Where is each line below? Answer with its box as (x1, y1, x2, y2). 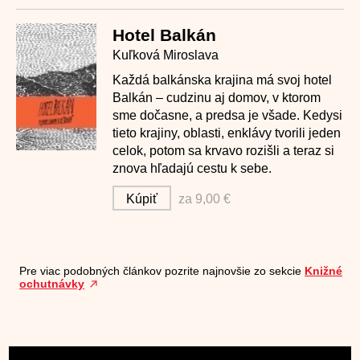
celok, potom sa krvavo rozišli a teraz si (112, 144, 334, 157)
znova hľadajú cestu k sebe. (112, 162, 272, 175)
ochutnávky (19, 277, 85, 290)
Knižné (305, 264, 343, 277)
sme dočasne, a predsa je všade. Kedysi (112, 108, 342, 122)
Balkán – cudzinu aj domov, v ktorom (112, 91, 321, 104)
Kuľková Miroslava (112, 48, 219, 62)
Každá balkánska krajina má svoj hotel (112, 73, 332, 87)
